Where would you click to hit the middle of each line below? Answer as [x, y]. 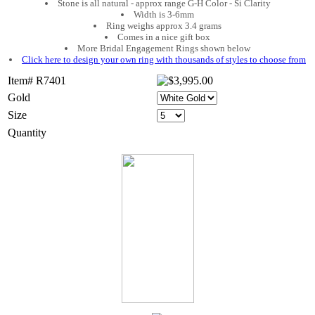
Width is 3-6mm [164, 14]
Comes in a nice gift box [164, 37]
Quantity [27, 132]
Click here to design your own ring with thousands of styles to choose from [164, 59]
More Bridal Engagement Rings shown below [164, 48]
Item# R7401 [37, 80]
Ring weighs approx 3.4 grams [164, 25]
